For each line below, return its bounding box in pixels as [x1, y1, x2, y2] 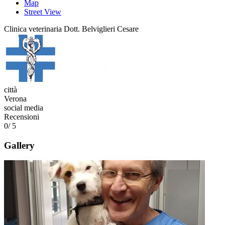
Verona [4, 94, 27, 103]
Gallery [4, 140, 35, 151]
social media [4, 103, 43, 112]
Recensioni [4, 113, 39, 121]
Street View [24, 8, 61, 16]
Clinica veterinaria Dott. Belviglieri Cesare [4, 25, 139, 33]
